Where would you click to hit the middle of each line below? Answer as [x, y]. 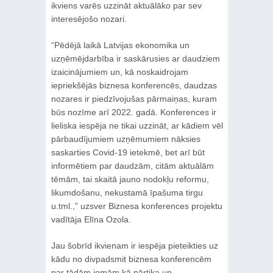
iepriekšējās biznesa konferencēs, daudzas [134, 85]
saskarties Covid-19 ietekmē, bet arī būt [128, 152]
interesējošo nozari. [89, 19]
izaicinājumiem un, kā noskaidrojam [119, 72]
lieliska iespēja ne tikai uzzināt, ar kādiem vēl [137, 125]
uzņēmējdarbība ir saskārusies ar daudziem [135, 58]
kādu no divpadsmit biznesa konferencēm [131, 259]
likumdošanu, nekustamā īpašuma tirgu [127, 192]
